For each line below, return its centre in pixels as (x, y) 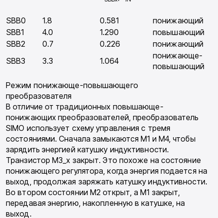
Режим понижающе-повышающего (72, 85)
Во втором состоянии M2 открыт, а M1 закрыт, (93, 192)
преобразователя (39, 96)
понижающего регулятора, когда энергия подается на (107, 171)
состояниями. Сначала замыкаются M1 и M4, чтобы (101, 139)
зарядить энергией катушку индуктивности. (88, 150)
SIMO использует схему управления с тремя (88, 128)
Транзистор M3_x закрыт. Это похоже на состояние (103, 160)
